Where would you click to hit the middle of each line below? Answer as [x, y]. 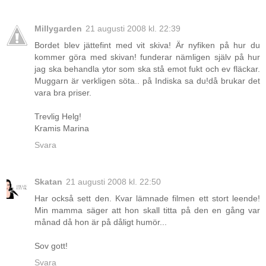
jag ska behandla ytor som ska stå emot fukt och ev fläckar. [147, 69]
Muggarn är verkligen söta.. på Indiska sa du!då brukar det [147, 81]
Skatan [48, 182]
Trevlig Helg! [58, 117]
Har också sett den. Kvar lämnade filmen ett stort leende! [147, 199]
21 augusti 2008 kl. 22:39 [133, 29]
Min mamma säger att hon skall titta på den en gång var [147, 210]
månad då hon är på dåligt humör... [101, 222]
